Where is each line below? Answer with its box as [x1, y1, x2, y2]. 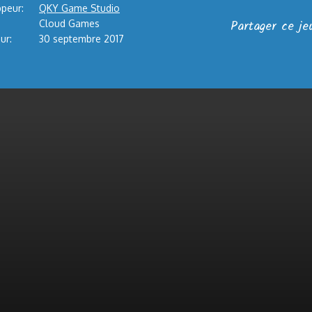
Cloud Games [39, 17, 100, 29]
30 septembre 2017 [39, 33, 124, 45]
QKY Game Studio [39, 2, 120, 14]
